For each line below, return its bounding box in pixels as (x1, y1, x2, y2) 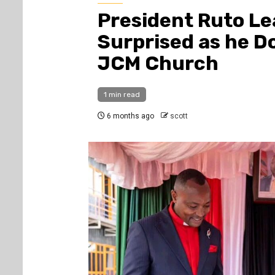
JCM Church (97, 52, 219, 76)
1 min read (103, 90, 140, 99)
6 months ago (104, 112, 154, 121)
